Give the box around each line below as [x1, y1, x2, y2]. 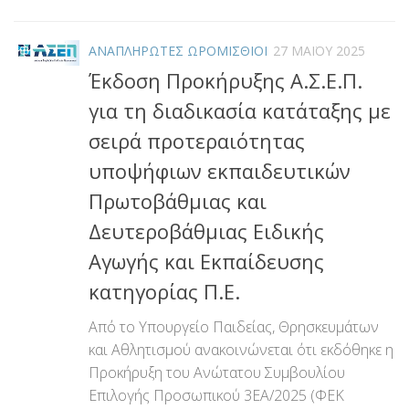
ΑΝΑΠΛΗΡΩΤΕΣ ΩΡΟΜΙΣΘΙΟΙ [89, 41, 267, 59]
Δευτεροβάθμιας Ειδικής [89, 216, 324, 245]
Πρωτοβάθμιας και [89, 186, 267, 215]
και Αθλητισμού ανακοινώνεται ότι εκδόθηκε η [89, 339, 393, 360]
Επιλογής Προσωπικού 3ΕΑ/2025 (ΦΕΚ [89, 384, 344, 405]
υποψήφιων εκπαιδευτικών [89, 156, 351, 184]
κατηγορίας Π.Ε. [89, 277, 240, 305]
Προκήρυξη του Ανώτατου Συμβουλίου [89, 362, 345, 383]
